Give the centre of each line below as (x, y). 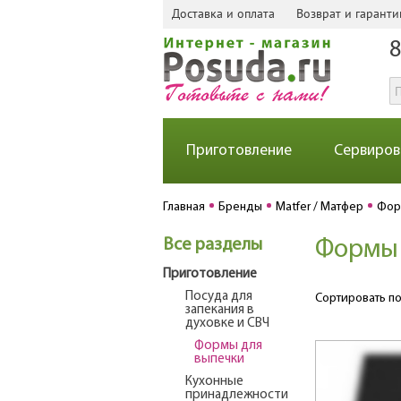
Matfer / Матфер (320, 207)
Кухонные (214, 382)
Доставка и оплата (223, 13)
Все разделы (213, 245)
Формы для (228, 346)
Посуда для (219, 297)
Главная (184, 207)
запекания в (220, 310)
